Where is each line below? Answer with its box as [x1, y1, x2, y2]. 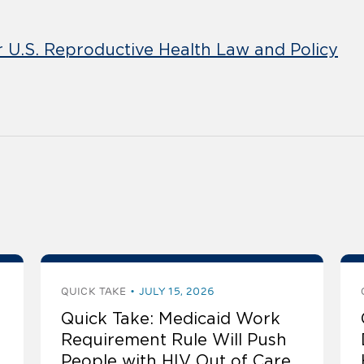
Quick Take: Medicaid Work [61, 310, 281, 328]
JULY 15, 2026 [138, 284, 215, 299]
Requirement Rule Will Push [61, 331, 288, 349]
